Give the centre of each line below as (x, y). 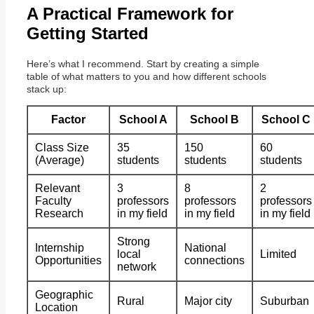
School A (143, 119)
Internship (60, 247)
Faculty (53, 200)
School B (214, 119)
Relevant (57, 188)
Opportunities (68, 260)
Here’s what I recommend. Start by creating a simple (143, 63)
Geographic (64, 294)
